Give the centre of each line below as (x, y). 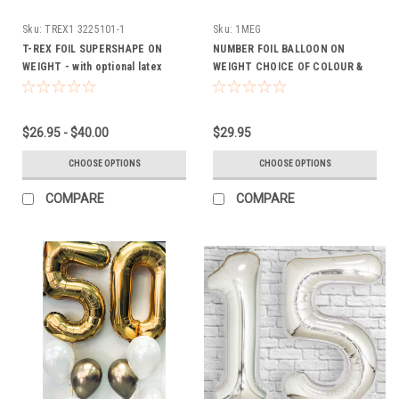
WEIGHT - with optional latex (92, 66)
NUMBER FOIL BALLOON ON (279, 49)
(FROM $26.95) (57, 84)
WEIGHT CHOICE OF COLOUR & (288, 66)
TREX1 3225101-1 (85, 29)
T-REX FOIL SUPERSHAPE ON (92, 49)
